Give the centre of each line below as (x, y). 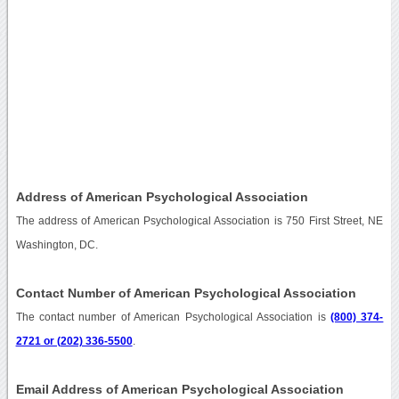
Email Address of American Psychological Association (179, 389)
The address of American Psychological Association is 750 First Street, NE (199, 220)
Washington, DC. (57, 244)
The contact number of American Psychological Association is (173, 317)
